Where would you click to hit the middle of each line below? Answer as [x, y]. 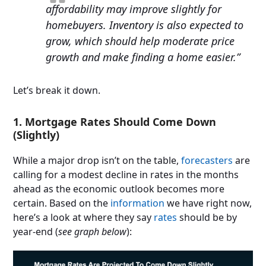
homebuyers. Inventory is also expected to [145, 25]
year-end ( [36, 232]
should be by [207, 218]
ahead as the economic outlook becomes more [119, 189]
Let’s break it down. [57, 91]
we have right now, [208, 203]
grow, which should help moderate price [140, 41]
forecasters [207, 161]
